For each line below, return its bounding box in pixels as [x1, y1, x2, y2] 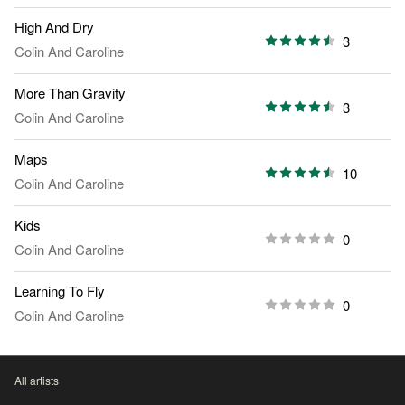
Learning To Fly [14, 281, 105, 301]
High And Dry [14, 17, 94, 37]
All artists [14, 372, 59, 389]
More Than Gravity [14, 83, 126, 103]
